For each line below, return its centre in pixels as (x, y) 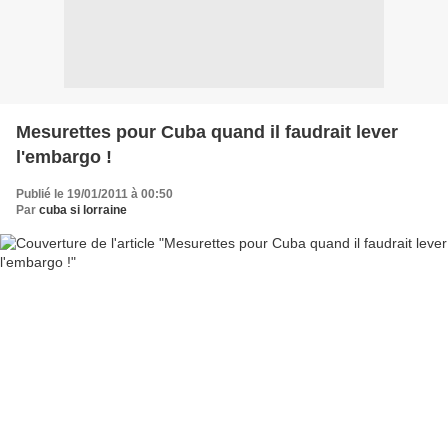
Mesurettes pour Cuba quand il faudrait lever (207, 131)
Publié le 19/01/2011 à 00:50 (94, 193)
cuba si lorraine (83, 209)
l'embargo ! (64, 156)
